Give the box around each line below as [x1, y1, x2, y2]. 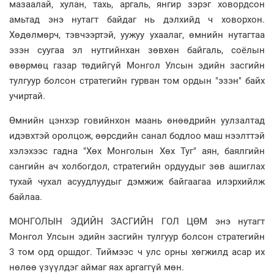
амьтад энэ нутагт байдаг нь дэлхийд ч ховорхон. [9, 13, 265, 25]
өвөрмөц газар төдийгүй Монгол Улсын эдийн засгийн [9, 59, 265, 71]
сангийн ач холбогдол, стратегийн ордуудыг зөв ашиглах [9, 160, 265, 172]
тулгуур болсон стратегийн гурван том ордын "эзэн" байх [9, 75, 265, 86]
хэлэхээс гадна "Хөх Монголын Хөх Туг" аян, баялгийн [9, 145, 265, 157]
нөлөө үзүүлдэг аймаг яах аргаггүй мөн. [9, 261, 184, 273]
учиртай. [9, 90, 45, 102]
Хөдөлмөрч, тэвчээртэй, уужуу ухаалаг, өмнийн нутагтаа [9, 29, 265, 40]
